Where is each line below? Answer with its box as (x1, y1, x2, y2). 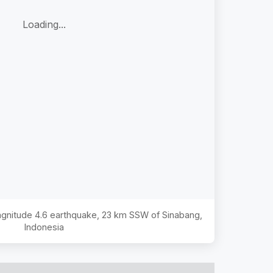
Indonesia (24, 221, 64, 232)
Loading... (22, 18, 66, 31)
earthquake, (47, 209, 102, 220)
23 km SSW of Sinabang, (101, 209, 202, 220)
